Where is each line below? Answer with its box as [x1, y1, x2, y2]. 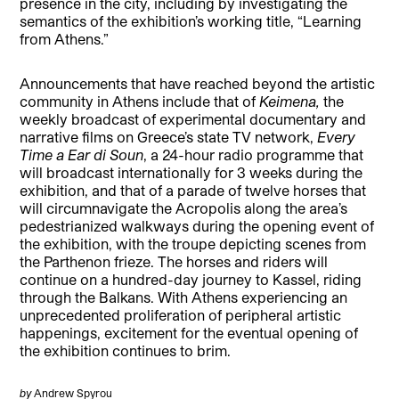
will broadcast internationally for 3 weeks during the [20, 163, 363, 181]
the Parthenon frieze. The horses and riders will [20, 252, 329, 270]
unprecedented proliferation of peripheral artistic [20, 305, 342, 323]
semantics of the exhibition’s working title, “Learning [20, 12, 362, 29]
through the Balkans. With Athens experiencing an [20, 288, 348, 305]
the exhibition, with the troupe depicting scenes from [20, 234, 367, 252]
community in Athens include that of [20, 92, 260, 110]
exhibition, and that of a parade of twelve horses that [20, 181, 367, 199]
